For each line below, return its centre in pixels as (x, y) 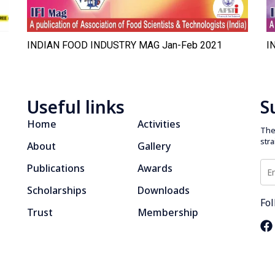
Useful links (76, 107)
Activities (159, 124)
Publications (56, 168)
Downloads (164, 190)
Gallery (154, 146)
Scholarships (57, 190)
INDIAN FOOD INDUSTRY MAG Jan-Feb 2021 (125, 45)
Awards (155, 168)
